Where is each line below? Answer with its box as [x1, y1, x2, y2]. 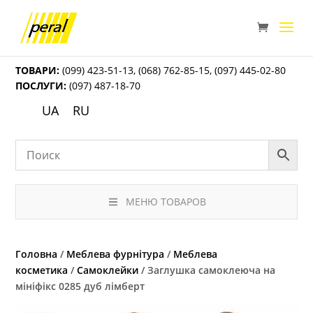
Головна [15, 247, 58, 261]
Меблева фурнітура [66, 247, 165, 261]
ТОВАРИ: [15, 64, 60, 77]
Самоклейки [77, 263, 139, 277]
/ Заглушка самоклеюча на [138, 263, 276, 277]
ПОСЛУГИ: [15, 79, 67, 92]
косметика [15, 263, 68, 277]
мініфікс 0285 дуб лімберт [15, 279, 145, 293]
